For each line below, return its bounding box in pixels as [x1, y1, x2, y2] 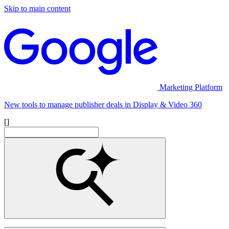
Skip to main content [4, 4, 71, 13]
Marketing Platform [159, 83, 222, 91]
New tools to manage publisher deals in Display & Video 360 [4, 100, 202, 109]
